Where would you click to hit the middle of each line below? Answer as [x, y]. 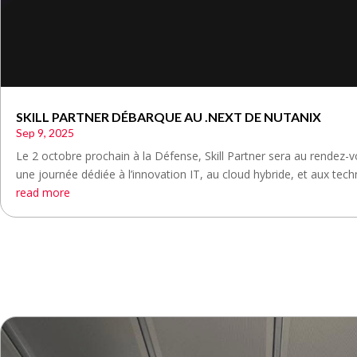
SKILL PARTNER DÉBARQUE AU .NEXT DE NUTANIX [169, 116]
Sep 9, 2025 [45, 132]
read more [43, 192]
